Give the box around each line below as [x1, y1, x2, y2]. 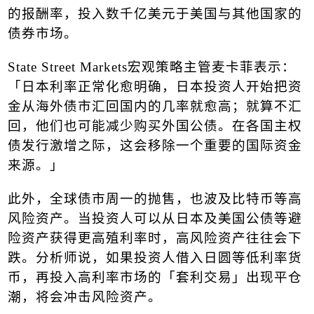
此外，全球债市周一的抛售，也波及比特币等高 [7, 191, 302, 206]
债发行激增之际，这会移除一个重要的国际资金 [7, 137, 302, 153]
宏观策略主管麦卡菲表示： [127, 59, 296, 74]
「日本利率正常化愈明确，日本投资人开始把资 [7, 78, 302, 94]
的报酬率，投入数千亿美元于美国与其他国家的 [7, 6, 302, 21]
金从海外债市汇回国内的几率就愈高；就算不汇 [7, 98, 302, 114]
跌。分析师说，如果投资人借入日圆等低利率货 [7, 250, 302, 265]
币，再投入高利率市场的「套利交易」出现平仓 [7, 269, 302, 285]
